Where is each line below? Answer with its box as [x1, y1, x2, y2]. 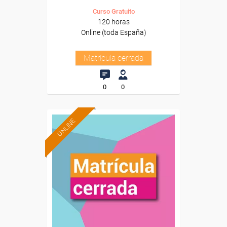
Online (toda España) [81, 28, 146, 36]
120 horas [97, 18, 130, 26]
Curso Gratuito [92, 8, 135, 15]
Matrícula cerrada [84, 53, 143, 63]
